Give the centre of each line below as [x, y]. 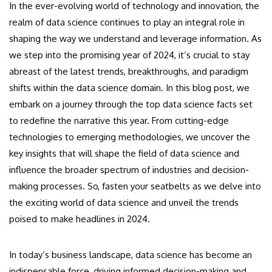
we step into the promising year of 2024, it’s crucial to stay [129, 55]
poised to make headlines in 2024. [80, 219]
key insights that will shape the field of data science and [124, 153]
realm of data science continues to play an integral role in [127, 22]
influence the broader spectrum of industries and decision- [129, 169]
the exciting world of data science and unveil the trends [124, 202]
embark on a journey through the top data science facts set [131, 104]
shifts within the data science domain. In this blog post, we [129, 87]
